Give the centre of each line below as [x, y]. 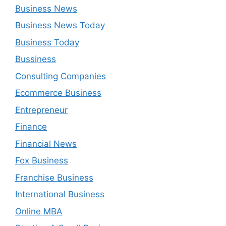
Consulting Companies [61, 76]
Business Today [47, 42]
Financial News [46, 144]
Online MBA [39, 211]
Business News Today [60, 25]
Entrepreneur [41, 110]
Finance [31, 127]
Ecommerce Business [58, 93]
